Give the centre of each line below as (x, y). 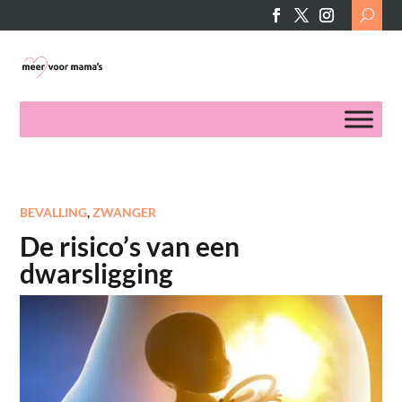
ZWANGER (125, 212)
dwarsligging (97, 273)
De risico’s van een (130, 246)
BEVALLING (54, 212)
